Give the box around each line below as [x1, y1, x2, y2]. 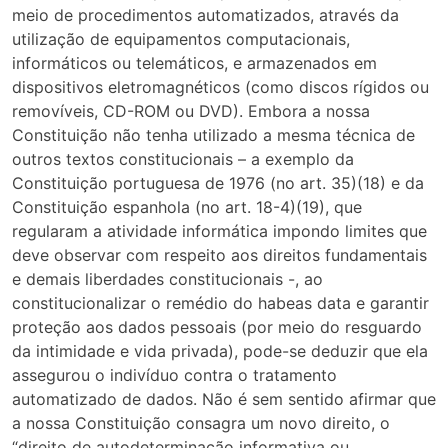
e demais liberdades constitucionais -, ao [12, 269, 323, 290]
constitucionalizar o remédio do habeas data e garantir [12, 293, 429, 314]
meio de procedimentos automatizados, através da [12, 5, 399, 26]
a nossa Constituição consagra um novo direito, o [12, 413, 390, 434]
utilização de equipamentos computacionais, [12, 29, 350, 50]
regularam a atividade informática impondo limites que [12, 221, 427, 242]
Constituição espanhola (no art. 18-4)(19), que [12, 197, 362, 218]
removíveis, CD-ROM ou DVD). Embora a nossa [12, 101, 370, 122]
